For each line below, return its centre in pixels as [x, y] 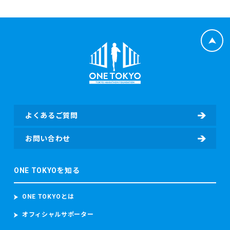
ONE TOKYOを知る [47, 171]
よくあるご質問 [51, 116]
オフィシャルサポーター [58, 215]
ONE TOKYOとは [48, 197]
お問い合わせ [48, 139]
